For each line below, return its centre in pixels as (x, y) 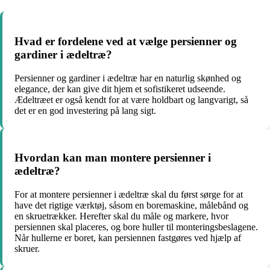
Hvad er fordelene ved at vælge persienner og (126, 42)
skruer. (27, 249)
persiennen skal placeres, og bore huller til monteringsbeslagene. (136, 227)
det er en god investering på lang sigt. (85, 110)
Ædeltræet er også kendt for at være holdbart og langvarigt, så (131, 99)
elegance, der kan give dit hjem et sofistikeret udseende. (120, 89)
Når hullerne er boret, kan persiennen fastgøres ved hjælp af (128, 238)
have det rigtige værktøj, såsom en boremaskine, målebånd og (131, 206)
